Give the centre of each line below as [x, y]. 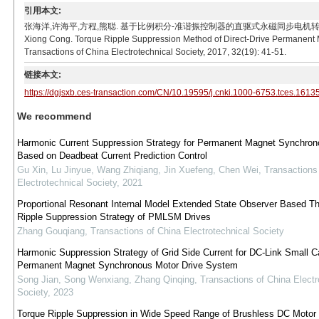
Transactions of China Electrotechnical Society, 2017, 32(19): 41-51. [156, 52]
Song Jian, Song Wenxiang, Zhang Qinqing [105, 279]
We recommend [54, 116]
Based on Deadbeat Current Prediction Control [112, 156]
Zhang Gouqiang [51, 231]
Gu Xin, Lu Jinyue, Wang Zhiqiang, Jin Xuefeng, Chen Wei [137, 170]
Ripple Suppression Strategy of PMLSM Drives [114, 217]
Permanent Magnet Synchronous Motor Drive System [127, 265]
